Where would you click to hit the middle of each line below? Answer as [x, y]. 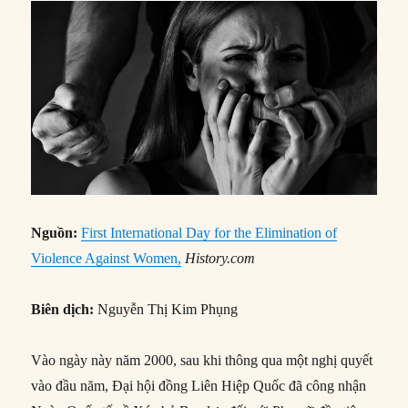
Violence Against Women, [107, 258]
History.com [220, 258]
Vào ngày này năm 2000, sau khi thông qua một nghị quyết [202, 360]
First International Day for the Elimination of [209, 232]
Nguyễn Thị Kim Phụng [166, 309]
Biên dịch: [63, 309]
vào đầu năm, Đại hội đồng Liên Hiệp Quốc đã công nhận [199, 385]
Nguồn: [56, 232]
